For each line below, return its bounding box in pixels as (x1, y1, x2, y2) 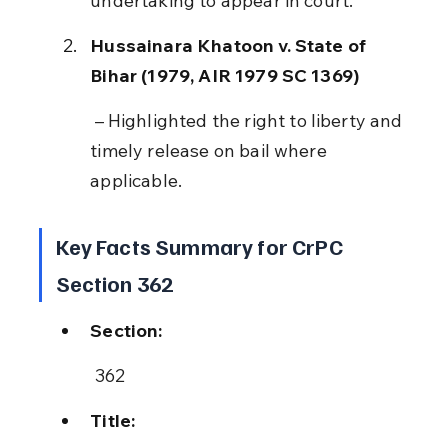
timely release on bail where (90, 138, 331, 162)
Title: (90, 408, 136, 432)
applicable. (90, 168, 183, 192)
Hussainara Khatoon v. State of (90, 33, 371, 57)
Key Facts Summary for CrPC (55, 231, 347, 260)
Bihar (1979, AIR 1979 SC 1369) (90, 63, 361, 87)
